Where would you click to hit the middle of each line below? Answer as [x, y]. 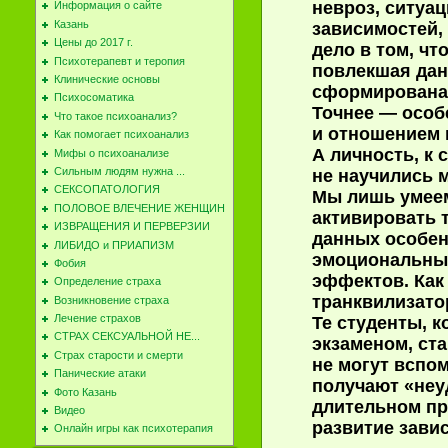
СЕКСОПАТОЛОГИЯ [106, 189]
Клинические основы [106, 79]
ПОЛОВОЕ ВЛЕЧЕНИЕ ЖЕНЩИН [139, 207]
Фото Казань [85, 391]
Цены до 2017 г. [93, 42]
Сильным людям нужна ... [119, 170]
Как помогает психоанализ [121, 134]
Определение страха [107, 281]
